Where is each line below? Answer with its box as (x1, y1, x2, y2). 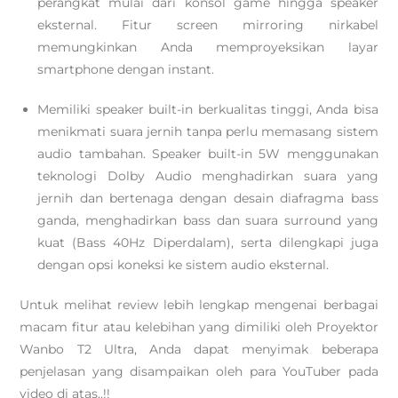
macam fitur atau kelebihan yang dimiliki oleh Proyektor (20, 319, 378, 335)
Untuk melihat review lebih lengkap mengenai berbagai (20, 297, 378, 313)
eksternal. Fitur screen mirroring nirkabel (37, 17, 378, 33)
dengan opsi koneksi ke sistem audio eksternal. (37, 257, 330, 273)
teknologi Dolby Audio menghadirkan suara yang (37, 168, 378, 184)
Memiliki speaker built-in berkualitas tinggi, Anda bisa (37, 101, 378, 117)
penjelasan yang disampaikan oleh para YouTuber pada (20, 363, 378, 379)
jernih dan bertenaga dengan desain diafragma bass (37, 190, 378, 206)
